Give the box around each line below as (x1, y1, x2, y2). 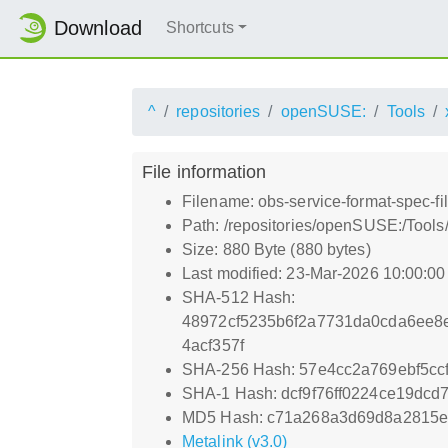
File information (142, 160, 267, 182)
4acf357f (182, 336, 244, 354)
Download (54, 17, 142, 40)
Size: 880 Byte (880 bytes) (182, 240, 371, 258)
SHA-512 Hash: (182, 288, 296, 306)
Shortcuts (165, 19, 234, 37)
